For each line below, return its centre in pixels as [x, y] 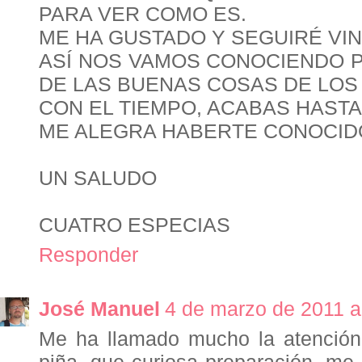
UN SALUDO [98, 178]
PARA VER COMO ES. [143, 14]
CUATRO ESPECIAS [135, 225]
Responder [88, 255]
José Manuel [99, 309]
